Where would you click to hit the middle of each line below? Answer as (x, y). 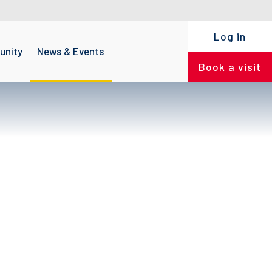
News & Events (70, 51)
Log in (230, 36)
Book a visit (230, 67)
